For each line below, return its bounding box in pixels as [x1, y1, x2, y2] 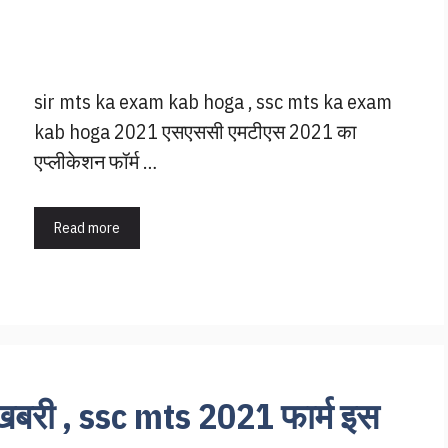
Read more [54, 217, 120, 237]
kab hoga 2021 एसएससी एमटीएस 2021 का [34, 117, 357, 145]
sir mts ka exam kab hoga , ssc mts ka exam [34, 87, 392, 115]
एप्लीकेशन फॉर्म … [34, 147, 157, 175]
